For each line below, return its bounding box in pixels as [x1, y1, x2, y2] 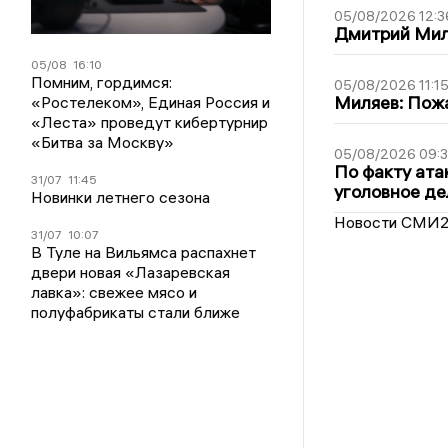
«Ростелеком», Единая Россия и [31, 91, 271, 112]
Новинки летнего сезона [31, 186, 211, 207]
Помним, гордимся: [31, 71, 173, 92]
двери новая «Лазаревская [31, 261, 231, 282]
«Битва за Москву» [31, 131, 175, 152]
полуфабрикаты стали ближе [31, 301, 241, 322]
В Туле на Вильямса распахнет [31, 241, 257, 262]
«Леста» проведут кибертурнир [31, 111, 269, 132]
